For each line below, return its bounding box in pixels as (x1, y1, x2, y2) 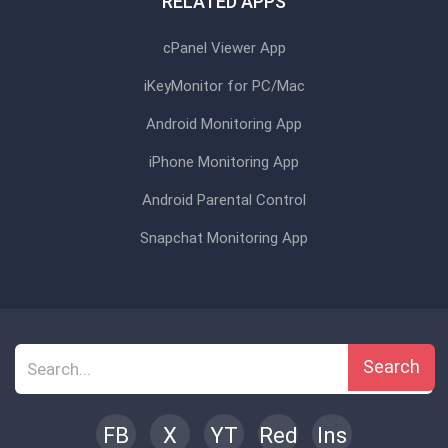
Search (363, 356, 420, 377)
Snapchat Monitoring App (140, 229, 308, 247)
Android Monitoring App (146, 115, 302, 133)
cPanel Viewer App (162, 39, 286, 57)
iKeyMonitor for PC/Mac (143, 77, 305, 95)
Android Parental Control (142, 191, 306, 209)
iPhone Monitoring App (149, 153, 299, 171)
